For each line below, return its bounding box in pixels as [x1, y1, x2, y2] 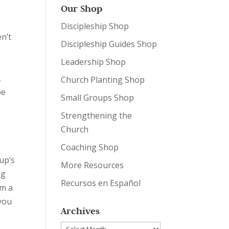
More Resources [61, 159, 124, 171]
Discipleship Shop [61, 20, 129, 32]
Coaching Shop [61, 142, 119, 153]
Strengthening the [61, 110, 132, 121]
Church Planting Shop [61, 74, 145, 85]
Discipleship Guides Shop [61, 38, 157, 50]
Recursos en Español [61, 177, 141, 189]
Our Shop [61, 3, 103, 14]
